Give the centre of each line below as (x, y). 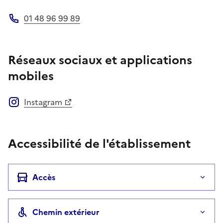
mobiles (31, 76)
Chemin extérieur (66, 212)
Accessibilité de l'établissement (99, 144)
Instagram (43, 102)
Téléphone (28, 30)
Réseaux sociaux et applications (100, 60)
